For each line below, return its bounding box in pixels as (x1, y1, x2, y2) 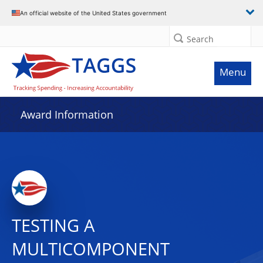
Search (187, 33, 214, 45)
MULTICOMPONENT (12, 237, 170, 261)
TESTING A (12, 214, 95, 237)
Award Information (21, 107, 113, 122)
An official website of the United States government (20, 9, 167, 16)
